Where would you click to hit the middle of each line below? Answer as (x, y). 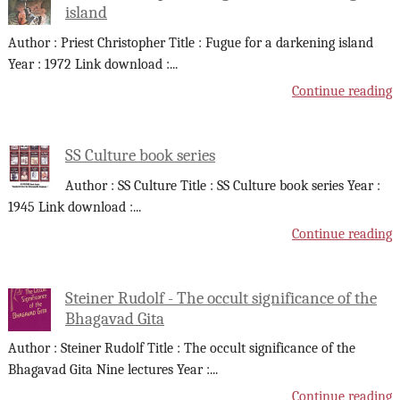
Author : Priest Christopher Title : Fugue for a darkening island (190, 42)
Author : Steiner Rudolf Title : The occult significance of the (181, 349)
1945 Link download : (70, 207)
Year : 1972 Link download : (88, 64)
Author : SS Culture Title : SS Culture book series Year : (222, 185)
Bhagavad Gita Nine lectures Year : (108, 370)
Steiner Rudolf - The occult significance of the (221, 298)
